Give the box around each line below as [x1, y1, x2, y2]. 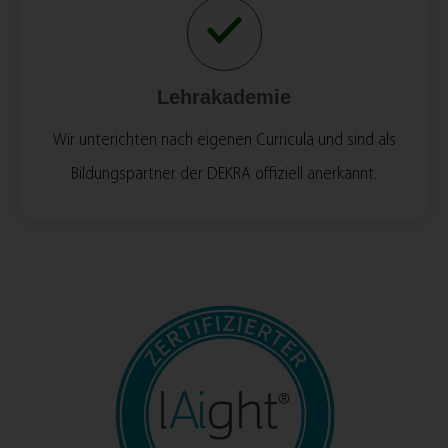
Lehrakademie [157, 85, 291, 108]
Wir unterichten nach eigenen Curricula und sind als [52, 130, 396, 150]
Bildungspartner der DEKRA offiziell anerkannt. [71, 164, 377, 184]
